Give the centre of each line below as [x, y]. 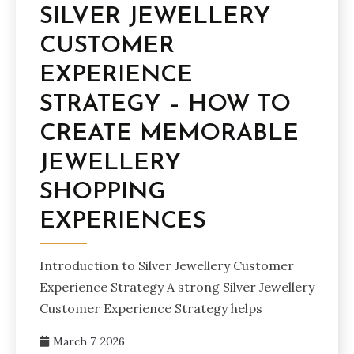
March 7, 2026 [89, 341]
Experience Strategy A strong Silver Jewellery [177, 286]
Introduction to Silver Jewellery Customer [167, 265]
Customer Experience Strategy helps [151, 308]
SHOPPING [103, 192]
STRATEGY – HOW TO [165, 104]
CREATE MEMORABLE [169, 134]
